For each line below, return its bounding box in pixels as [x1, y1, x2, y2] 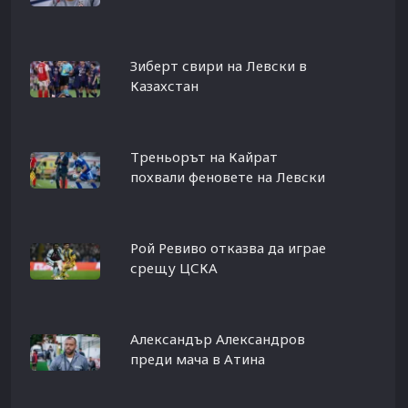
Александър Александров [129, 329, 305, 348]
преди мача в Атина [129, 349, 265, 368]
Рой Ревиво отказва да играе [129, 238, 326, 257]
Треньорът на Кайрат [129, 147, 278, 166]
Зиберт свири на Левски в [129, 56, 307, 75]
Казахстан [129, 76, 199, 95]
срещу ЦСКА [129, 258, 218, 277]
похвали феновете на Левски [129, 167, 325, 186]
